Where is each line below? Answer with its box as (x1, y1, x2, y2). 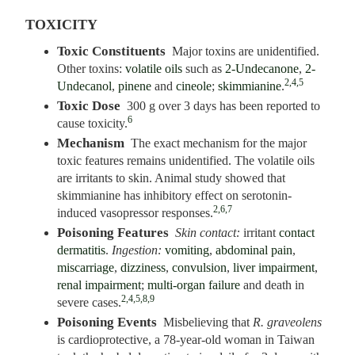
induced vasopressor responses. (57, 206, 213, 220)
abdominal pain (216, 243, 292, 258)
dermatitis (57, 243, 105, 258)
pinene (118, 79, 155, 94)
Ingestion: (112, 243, 162, 258)
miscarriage (57, 261, 114, 275)
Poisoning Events (57, 315, 157, 330)
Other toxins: (57, 62, 125, 76)
